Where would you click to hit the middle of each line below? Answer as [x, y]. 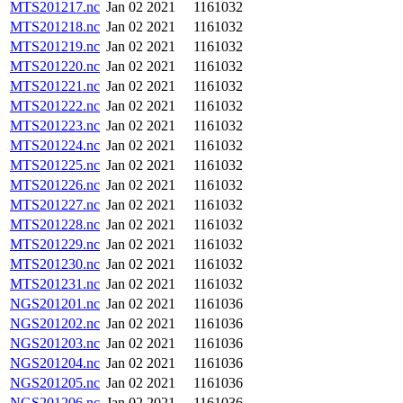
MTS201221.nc [55, 86]
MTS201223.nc [55, 125]
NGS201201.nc [55, 304]
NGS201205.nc [55, 383]
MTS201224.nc [55, 145]
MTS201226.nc [55, 185]
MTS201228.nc [55, 224]
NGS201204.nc [55, 363]
